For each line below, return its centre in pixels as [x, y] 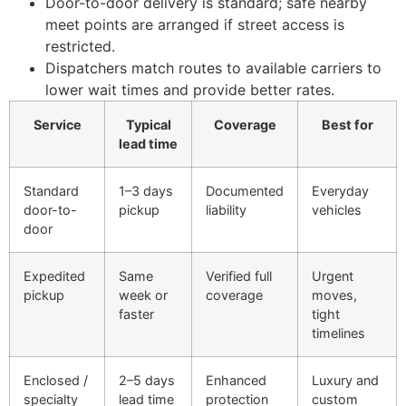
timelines [338, 333]
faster [136, 314]
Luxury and [345, 380]
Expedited [54, 275]
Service [57, 124]
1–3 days [146, 190]
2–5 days [147, 380]
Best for [347, 124]
